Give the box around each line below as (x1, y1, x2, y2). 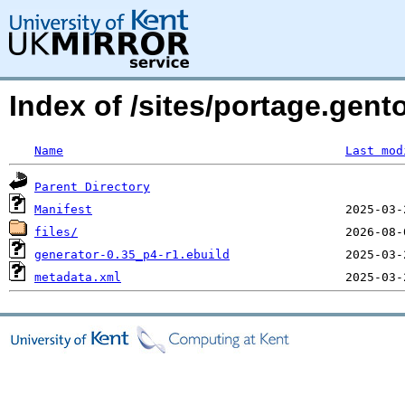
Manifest (34, 202, 92, 216)
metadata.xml (34, 270, 121, 284)
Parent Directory (34, 180, 150, 193)
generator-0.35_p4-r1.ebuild (34, 248, 230, 261)
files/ (34, 225, 78, 239)
